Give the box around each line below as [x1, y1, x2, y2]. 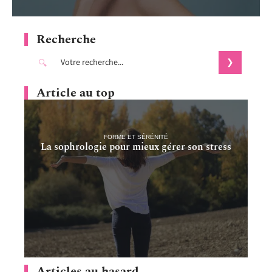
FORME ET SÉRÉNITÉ [104, 134, 168, 140]
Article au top [36, 83, 115, 102]
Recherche [36, 30, 96, 49]
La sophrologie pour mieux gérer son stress [41, 140, 231, 154]
